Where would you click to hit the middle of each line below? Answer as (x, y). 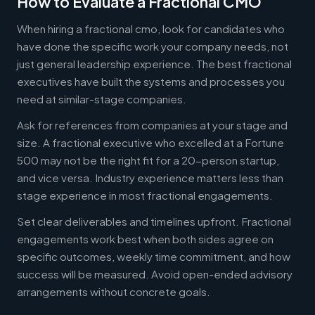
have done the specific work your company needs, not (153, 46)
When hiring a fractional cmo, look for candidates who (151, 28)
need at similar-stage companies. (102, 98)
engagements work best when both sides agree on (145, 238)
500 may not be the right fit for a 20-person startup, (148, 160)
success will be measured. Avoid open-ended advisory (155, 274)
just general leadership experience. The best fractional (154, 63)
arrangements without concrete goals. (114, 291)
